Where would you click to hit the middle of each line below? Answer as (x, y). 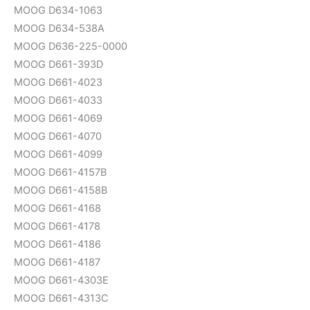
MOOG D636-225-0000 (71, 46)
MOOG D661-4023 (58, 82)
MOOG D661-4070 (58, 136)
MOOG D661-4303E (61, 280)
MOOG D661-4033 (58, 100)
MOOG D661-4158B (61, 190)
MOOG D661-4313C (61, 298)
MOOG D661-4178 (57, 226)
